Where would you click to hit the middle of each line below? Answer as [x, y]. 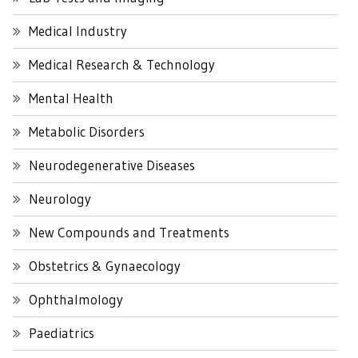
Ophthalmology [76, 300]
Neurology [60, 199]
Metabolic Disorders [87, 132]
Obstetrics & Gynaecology [105, 266]
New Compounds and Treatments [129, 233]
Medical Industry [78, 31]
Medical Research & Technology [122, 65]
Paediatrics [62, 333]
